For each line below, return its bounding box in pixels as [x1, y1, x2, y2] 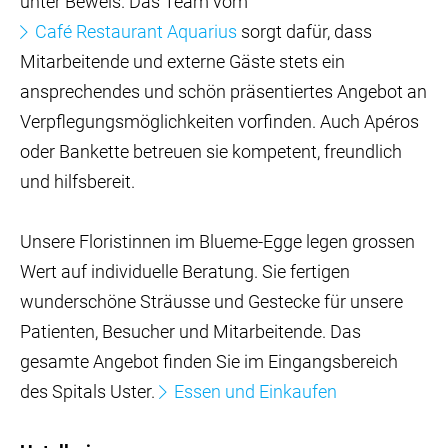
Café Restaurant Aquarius [35, 20, 238, 42]
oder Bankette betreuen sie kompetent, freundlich [20, 140, 402, 162]
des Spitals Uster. [20, 380, 159, 402]
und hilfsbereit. [20, 170, 135, 192]
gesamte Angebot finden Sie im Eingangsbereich [20, 350, 398, 372]
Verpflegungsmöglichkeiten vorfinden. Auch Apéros [20, 110, 419, 132]
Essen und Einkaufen [174, 380, 338, 402]
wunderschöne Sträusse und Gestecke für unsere [20, 290, 403, 312]
